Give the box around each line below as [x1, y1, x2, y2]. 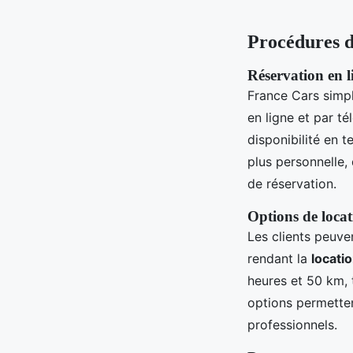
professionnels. [247, 316, 337, 333]
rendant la [247, 250, 311, 266]
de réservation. [247, 175, 336, 191]
